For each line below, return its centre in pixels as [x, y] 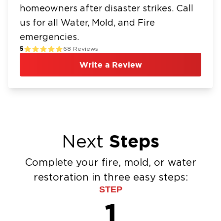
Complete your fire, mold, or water [110, 163]
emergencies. [49, 37]
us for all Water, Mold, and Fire [87, 23]
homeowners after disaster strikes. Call [107, 9]
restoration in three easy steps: [110, 178]
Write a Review [110, 65]
